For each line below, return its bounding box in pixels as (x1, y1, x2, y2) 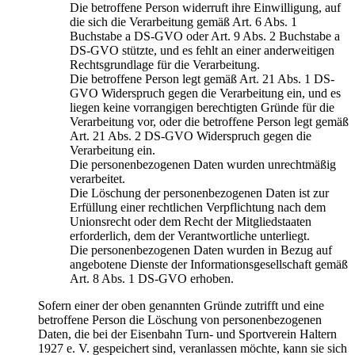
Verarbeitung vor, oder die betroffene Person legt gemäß (70, 114, 349, 128)
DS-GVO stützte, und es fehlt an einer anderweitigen (70, 43, 334, 57)
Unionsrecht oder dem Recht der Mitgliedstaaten (70, 214, 311, 228)
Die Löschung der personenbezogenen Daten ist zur (70, 185, 329, 200)
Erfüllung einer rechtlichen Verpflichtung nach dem (70, 200, 326, 214)
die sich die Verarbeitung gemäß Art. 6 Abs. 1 (70, 14, 297, 29)
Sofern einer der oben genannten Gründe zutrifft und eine (38, 298, 324, 312)
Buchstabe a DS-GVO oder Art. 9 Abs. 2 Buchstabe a (70, 29, 340, 43)
